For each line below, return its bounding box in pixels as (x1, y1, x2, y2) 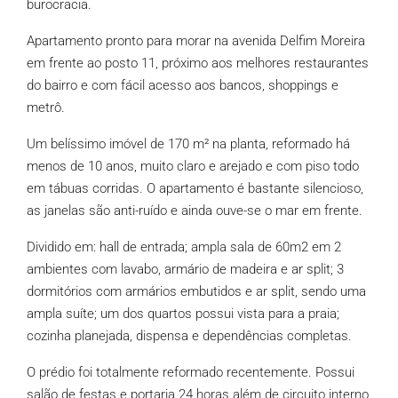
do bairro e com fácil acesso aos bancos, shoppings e (27, 77, 338, 93)
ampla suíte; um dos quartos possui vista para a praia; (27, 306, 339, 322)
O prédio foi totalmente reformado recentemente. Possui (27, 364, 354, 380)
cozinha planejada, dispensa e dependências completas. (27, 328, 352, 344)
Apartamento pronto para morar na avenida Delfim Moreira (27, 33, 365, 49)
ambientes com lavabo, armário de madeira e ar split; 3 (27, 261, 344, 277)
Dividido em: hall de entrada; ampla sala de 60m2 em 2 (27, 239, 341, 255)
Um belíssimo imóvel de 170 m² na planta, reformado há (27, 136, 350, 152)
